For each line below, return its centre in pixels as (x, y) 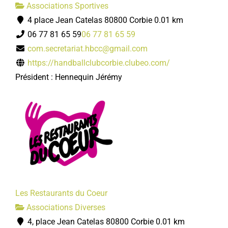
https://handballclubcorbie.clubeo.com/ (99, 63)
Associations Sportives (66, 6)
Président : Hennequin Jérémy (69, 77)
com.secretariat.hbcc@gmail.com (88, 49)
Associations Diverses (65, 207)
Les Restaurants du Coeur (61, 193)
